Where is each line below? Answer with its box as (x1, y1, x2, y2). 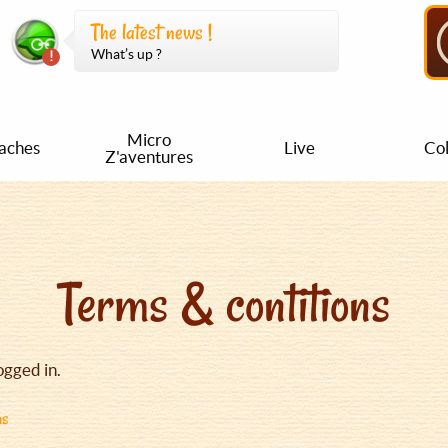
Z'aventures (105, 146, 193, 166)
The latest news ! (90, 17, 212, 48)
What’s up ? (90, 46, 162, 63)
